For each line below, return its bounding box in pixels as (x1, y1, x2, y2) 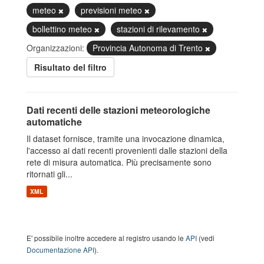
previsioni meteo (81, 4, 144, 16)
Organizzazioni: (27, 42, 84, 54)
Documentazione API (27, 245, 94, 255)
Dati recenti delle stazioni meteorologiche (27, 103, 210, 117)
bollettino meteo (32, 23, 94, 35)
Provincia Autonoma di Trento (93, 42, 205, 54)
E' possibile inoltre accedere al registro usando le (27, 233, 186, 243)
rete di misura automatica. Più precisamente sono (27, 156, 212, 168)
